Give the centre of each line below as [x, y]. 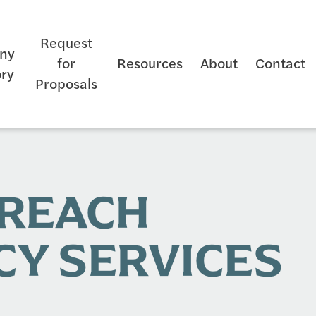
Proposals [66, 83]
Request [66, 42]
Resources [150, 62]
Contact [280, 62]
